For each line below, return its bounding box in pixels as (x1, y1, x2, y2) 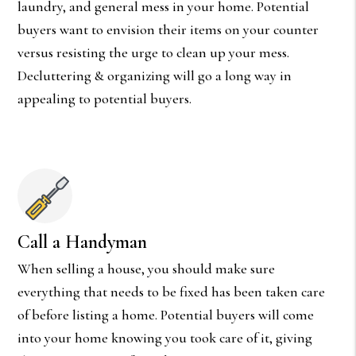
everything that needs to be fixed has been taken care (17, 282, 326, 300)
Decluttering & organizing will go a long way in (17, 66, 292, 84)
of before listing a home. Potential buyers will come (17, 305, 315, 323)
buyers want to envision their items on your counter (17, 20, 319, 38)
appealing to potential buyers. (17, 89, 192, 107)
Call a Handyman (17, 230, 148, 253)
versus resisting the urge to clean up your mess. (17, 43, 290, 61)
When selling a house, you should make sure (17, 259, 276, 277)
